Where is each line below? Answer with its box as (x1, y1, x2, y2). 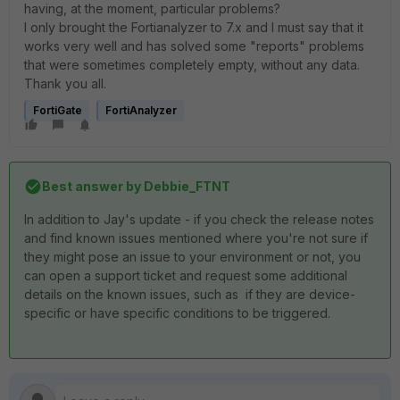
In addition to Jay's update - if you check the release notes (24, 212, 374, 227)
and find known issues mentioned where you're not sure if (24, 230, 368, 246)
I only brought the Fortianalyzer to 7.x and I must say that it (24, 20, 363, 35)
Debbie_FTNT (141, 179, 230, 194)
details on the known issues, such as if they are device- (24, 287, 355, 302)
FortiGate (33, 104, 82, 117)
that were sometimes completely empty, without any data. (24, 57, 360, 72)
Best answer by (42, 179, 141, 194)
